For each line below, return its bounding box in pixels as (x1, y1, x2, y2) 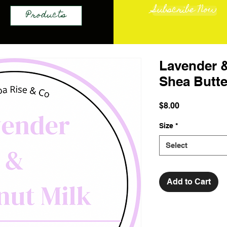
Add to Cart (167, 176, 211, 186)
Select (166, 140, 187, 149)
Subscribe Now (152, 2, 217, 19)
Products (25, 8, 67, 24)
